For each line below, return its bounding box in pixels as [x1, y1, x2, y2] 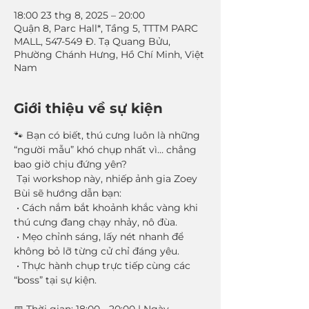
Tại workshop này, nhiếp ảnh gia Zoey [14, 172, 200, 185]
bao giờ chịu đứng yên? [14, 158, 127, 170]
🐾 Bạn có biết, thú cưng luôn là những [14, 129, 203, 141]
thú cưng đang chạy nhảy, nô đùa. [14, 216, 177, 228]
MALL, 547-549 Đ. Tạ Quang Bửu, [14, 35, 170, 48]
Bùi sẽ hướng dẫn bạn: [14, 187, 121, 199]
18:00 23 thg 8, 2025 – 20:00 [14, 9, 145, 21]
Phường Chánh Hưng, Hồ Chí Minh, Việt [14, 48, 204, 61]
